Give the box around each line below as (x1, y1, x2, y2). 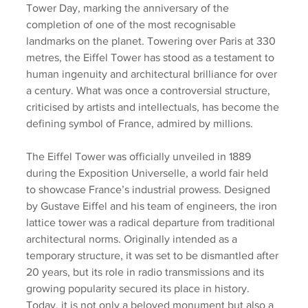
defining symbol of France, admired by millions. (26, 117, 253, 129)
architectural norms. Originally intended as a (26, 232, 240, 245)
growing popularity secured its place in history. (26, 282, 252, 294)
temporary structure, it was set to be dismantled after (26, 249, 281, 261)
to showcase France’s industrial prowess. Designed (26, 183, 273, 195)
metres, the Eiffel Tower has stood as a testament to (26, 51, 277, 63)
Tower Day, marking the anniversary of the (26, 1, 232, 14)
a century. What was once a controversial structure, (26, 84, 273, 96)
